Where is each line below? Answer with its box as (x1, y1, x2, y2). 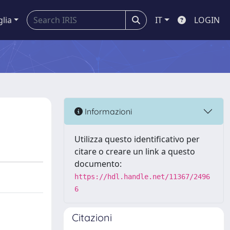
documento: (74, 158, 122, 169)
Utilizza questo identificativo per (74, 133, 200, 145)
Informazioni (83, 106, 132, 117)
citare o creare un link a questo (74, 146, 195, 157)
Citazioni (72, 211, 112, 224)
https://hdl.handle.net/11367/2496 (74, 172, 210, 181)
